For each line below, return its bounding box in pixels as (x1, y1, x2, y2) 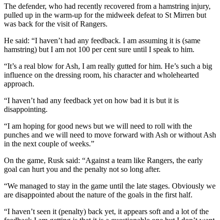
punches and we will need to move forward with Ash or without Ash (4, 130, 216, 139)
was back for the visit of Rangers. (4, 19, 108, 28)
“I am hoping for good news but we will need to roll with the (4, 121, 192, 130)
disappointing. (4, 105, 48, 113)
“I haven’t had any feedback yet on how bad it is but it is (4, 96, 179, 105)
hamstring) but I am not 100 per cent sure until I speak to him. (4, 45, 194, 54)
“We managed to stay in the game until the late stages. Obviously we (4, 181, 216, 190)
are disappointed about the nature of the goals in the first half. (4, 190, 192, 199)
